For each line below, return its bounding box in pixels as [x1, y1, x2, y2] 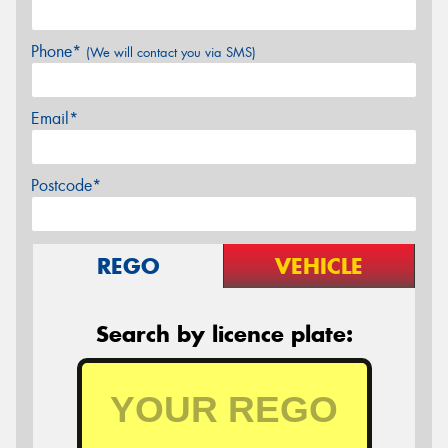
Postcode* [31, 174, 101, 196]
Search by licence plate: [95, 319, 353, 348]
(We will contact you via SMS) [86, 43, 256, 61]
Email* [31, 107, 78, 129]
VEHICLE [275, 251, 363, 280]
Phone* [31, 40, 86, 62]
